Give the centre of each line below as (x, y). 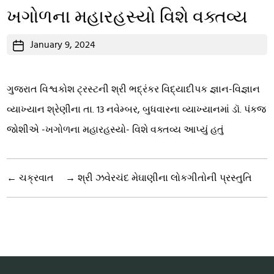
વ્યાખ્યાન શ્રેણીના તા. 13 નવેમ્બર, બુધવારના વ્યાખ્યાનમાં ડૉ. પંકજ (137, 110)
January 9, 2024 (63, 45)
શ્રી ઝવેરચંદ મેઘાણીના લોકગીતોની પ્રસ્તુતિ (165, 178)
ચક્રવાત (37, 178)
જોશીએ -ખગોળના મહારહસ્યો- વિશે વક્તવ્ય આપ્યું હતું (116, 130)
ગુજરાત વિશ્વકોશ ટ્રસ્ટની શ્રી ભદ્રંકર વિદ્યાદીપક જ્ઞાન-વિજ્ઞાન (134, 90)
